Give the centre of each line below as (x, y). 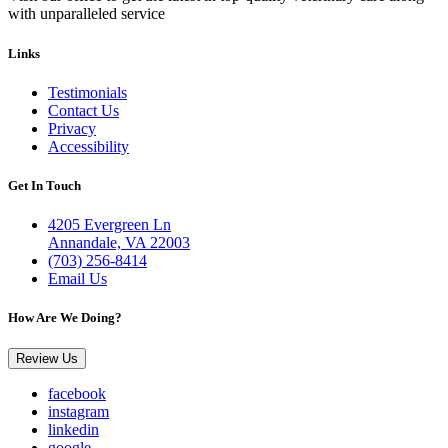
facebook (77, 394)
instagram (78, 412)
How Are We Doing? (65, 318)
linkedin (73, 430)
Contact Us (83, 110)
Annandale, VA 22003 (119, 243)
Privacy (72, 128)
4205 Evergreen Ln (109, 225)
